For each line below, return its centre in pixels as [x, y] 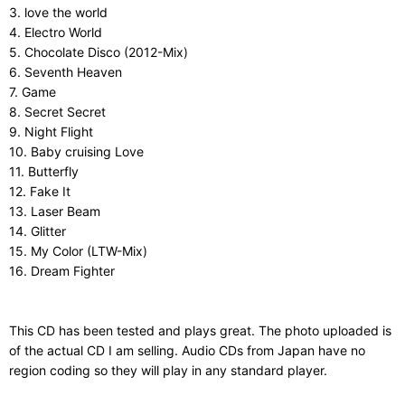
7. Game [33, 91]
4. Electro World [56, 32]
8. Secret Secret [57, 111]
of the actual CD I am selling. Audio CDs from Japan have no [187, 350]
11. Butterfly [44, 171]
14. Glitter [38, 231]
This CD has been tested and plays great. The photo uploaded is [200, 330]
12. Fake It [40, 191]
